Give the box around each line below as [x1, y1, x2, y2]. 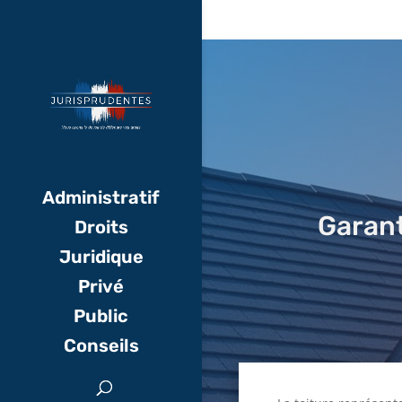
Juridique [58, 246, 144, 267]
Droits [74, 216, 128, 238]
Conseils [63, 335, 139, 356]
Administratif [42, 187, 160, 208]
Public [74, 305, 128, 327]
